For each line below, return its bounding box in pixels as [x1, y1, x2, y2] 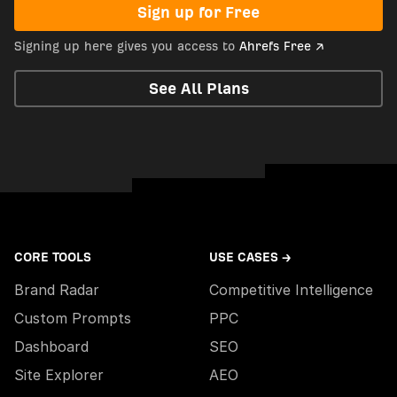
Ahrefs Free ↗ [239, 39, 324, 53]
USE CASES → [209, 250, 291, 264]
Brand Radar [14, 280, 99, 299]
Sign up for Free [137, 3, 260, 20]
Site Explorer [14, 365, 104, 384]
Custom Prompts [14, 308, 131, 327]
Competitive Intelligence [209, 280, 373, 299]
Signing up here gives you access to [14, 39, 239, 53]
